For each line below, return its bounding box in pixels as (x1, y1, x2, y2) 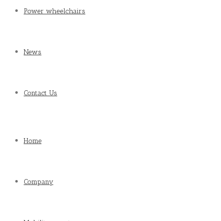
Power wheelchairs (24, 7, 85, 15)
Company (24, 178, 53, 186)
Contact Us (24, 89, 57, 97)
